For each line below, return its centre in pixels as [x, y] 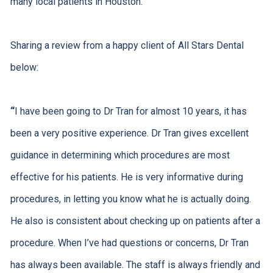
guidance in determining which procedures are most [120, 155]
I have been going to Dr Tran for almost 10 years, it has [130, 111]
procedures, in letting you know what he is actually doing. [130, 199]
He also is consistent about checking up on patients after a [135, 221]
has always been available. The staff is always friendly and [135, 264]
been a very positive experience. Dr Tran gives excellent [129, 133]
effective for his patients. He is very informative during [126, 177]
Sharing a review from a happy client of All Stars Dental [127, 45]
